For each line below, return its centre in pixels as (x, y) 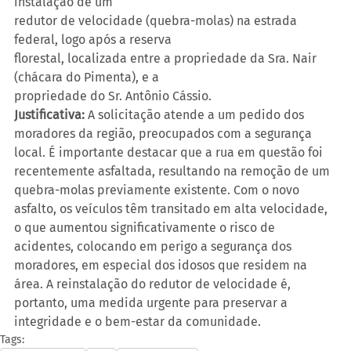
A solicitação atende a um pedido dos (196, 114)
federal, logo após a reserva (93, 39)
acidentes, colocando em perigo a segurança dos (154, 246)
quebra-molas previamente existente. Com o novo (158, 190)
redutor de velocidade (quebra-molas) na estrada (157, 20)
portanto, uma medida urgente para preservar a (152, 302)
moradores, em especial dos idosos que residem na (162, 265)
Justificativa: (49, 114)
